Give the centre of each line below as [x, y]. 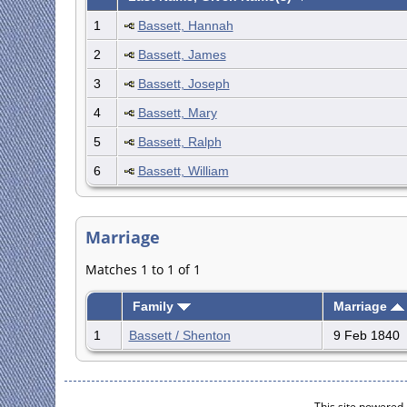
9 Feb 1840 [364, 336]
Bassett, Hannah [185, 26]
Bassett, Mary [177, 113]
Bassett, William [183, 171]
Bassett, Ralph [179, 142]
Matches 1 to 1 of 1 [143, 270]
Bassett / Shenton [179, 336]
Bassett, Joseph [184, 84]
